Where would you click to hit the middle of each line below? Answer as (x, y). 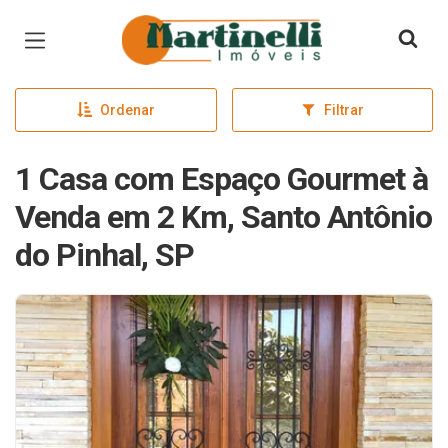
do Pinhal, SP (104, 255)
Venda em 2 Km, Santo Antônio (223, 217)
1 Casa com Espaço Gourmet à (221, 179)
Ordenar (127, 110)
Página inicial (179, 30)
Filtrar (343, 110)
